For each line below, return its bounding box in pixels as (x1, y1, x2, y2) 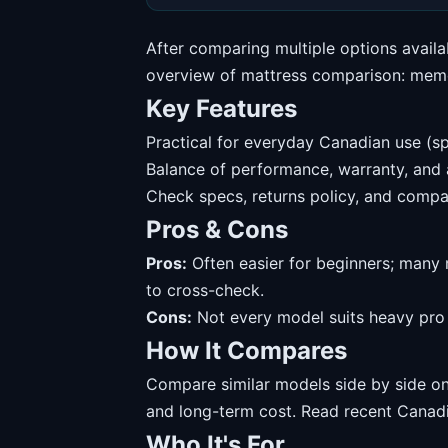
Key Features (146, 94, 297, 123)
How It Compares (146, 336, 347, 365)
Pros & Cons (146, 215, 288, 244)
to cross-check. (146, 280, 264, 300)
